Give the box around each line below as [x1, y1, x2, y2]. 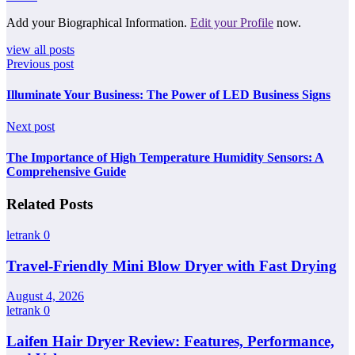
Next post [6, 119, 55, 133]
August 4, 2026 [6, 289, 84, 303]
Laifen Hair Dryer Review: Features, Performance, [6, 333, 334, 349]
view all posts [6, 43, 74, 57]
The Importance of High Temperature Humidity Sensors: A [6, 150, 324, 164]
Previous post [6, 57, 74, 71]
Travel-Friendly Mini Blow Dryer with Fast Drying [6, 257, 337, 274]
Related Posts [6, 196, 93, 213]
